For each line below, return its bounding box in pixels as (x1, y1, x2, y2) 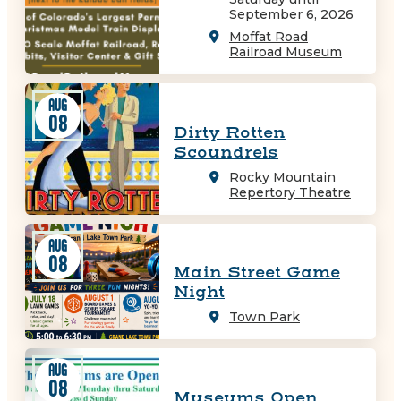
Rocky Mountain (229, 168, 336, 185)
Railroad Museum (229, 44, 342, 61)
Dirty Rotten (174, 122, 286, 143)
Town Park (229, 309, 300, 326)
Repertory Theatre (229, 183, 351, 200)
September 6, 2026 (229, 6, 354, 23)
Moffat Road (229, 29, 308, 46)
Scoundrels (174, 141, 278, 163)
